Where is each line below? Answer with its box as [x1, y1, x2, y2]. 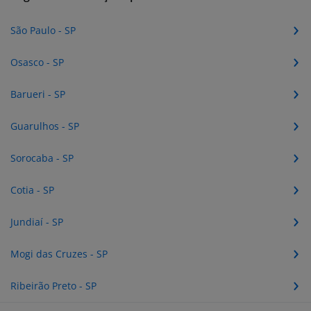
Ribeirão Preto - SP [10, 279, 96, 292]
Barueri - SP [10, 87, 65, 101]
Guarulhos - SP [10, 119, 79, 133]
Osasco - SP [10, 56, 64, 69]
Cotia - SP [10, 183, 54, 196]
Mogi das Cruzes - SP [10, 247, 108, 260]
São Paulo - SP [10, 24, 76, 37]
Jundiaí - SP [10, 215, 63, 228]
